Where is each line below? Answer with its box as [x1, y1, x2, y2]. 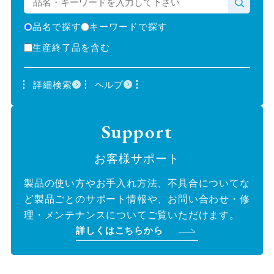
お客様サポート [94, 152, 180, 166]
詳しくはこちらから [76, 225, 164, 236]
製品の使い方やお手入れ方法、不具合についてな [23, 178, 250, 189]
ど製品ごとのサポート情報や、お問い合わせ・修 [23, 194, 250, 205]
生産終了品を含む [32, 42, 111, 53]
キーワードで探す [89, 21, 168, 32]
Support [101, 119, 173, 144]
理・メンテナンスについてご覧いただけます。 [23, 210, 240, 221]
